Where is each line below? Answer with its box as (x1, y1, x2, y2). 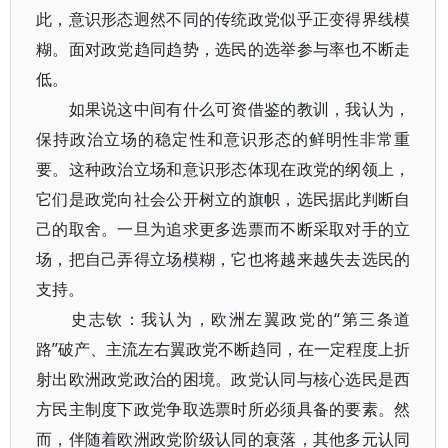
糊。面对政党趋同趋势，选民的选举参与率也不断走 (36, 38, 411, 60)
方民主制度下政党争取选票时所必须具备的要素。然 (36, 398, 411, 420)
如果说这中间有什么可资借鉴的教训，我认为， (36, 98, 411, 120)
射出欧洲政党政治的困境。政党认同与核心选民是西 (36, 368, 411, 390)
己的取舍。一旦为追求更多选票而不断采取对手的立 (36, 218, 411, 240)
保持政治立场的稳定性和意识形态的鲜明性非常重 (36, 128, 411, 150)
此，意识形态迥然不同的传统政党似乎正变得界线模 (36, 8, 411, 30)
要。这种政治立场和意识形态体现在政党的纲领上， (36, 158, 411, 180)
